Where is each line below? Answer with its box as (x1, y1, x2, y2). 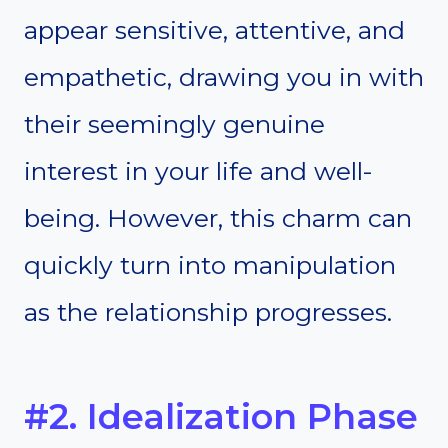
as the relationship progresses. (24, 297, 392, 328)
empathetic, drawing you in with (24, 62, 424, 93)
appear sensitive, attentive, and (24, 15, 405, 46)
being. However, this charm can (24, 203, 412, 234)
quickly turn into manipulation (24, 250, 396, 281)
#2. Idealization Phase (24, 394, 418, 438)
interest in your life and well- (24, 156, 373, 187)
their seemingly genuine (24, 109, 325, 140)
